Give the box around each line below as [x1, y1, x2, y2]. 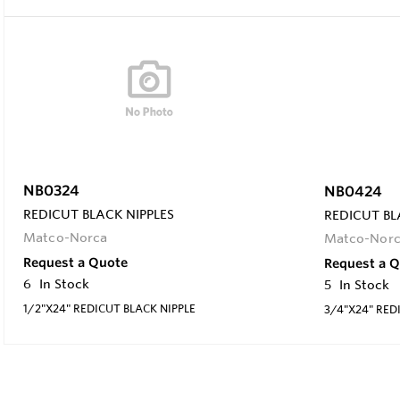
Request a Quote [23, 254, 128, 271]
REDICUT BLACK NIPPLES [23, 205, 174, 222]
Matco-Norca [23, 229, 108, 246]
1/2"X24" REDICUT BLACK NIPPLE [23, 300, 196, 315]
